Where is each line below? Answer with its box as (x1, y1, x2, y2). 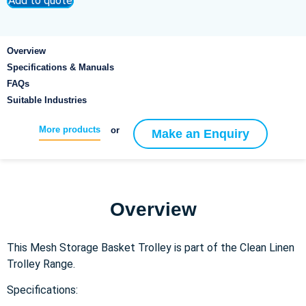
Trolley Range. (7, 258, 75, 270)
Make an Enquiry (151, 127, 249, 141)
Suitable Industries (7, 95, 87, 105)
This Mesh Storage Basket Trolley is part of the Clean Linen (7, 241, 294, 254)
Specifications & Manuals (7, 62, 114, 72)
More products (38, 124, 100, 135)
